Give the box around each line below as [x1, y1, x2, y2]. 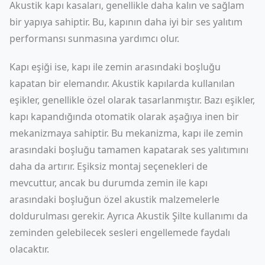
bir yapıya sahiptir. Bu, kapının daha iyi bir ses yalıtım [9, 15, 243, 28]
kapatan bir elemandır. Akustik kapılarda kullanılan [9, 77, 235, 90]
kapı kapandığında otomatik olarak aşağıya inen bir [9, 110, 239, 123]
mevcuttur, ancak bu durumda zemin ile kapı [9, 176, 208, 189]
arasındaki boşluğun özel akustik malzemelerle [9, 193, 219, 206]
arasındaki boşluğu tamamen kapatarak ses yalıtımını [9, 143, 248, 156]
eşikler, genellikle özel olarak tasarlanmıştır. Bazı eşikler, [9, 93, 255, 106]
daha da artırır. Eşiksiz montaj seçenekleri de [9, 160, 208, 173]
